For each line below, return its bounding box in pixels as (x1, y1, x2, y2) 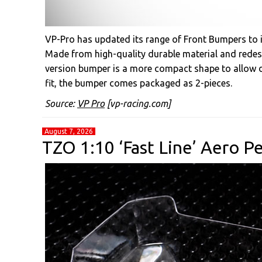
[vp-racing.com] (105, 98, 171, 109)
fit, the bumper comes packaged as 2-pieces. (45, 78, 232, 88)
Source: (45, 98, 77, 109)
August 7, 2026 (44, 127, 93, 135)
